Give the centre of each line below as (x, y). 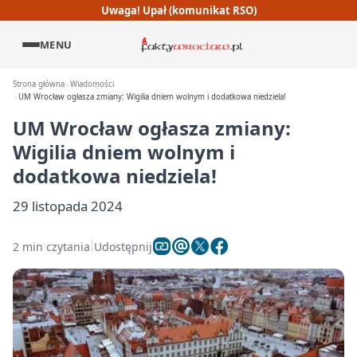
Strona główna (39, 84)
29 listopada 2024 (68, 206)
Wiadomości (92, 84)
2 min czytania (51, 246)
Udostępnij (123, 246)
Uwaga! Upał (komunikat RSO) (178, 10)
